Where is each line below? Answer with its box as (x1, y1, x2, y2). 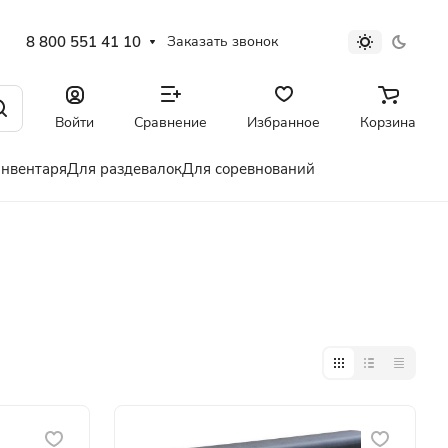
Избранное (247, 112, 320, 132)
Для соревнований (182, 159, 315, 179)
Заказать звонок (167, 32, 279, 51)
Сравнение (134, 112, 207, 132)
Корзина (360, 112, 416, 132)
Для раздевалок (67, 159, 182, 179)
